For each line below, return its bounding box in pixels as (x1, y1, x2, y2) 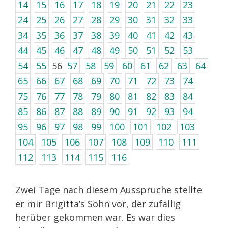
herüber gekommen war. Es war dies (15, 211, 175, 224)
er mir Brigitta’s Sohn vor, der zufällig (15, 197, 181, 210)
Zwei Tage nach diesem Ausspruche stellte (15, 184, 202, 196)
